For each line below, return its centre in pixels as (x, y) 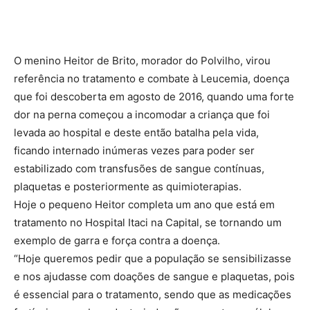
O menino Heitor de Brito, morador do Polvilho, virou (142, 60)
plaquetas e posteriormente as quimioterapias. (128, 186)
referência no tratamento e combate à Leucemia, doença (152, 78)
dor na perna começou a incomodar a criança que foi (142, 114)
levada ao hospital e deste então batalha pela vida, (136, 132)
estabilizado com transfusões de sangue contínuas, (139, 168)
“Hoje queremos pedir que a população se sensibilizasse (153, 258)
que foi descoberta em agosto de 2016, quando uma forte (154, 96)
